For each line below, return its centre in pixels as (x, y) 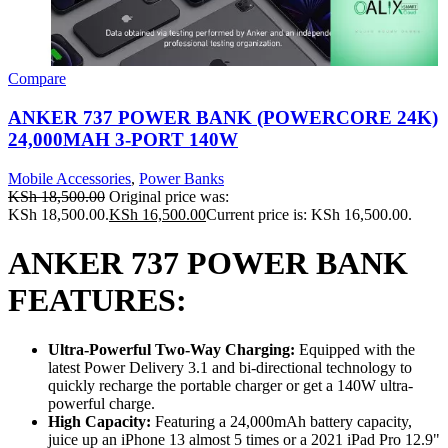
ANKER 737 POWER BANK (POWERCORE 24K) (223, 118)
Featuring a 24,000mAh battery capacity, (281, 421)
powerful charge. (101, 403)
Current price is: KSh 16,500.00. (309, 214)
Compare (37, 79)
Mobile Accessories (69, 178)
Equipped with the (355, 349)
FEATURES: (97, 300)
